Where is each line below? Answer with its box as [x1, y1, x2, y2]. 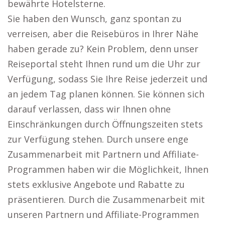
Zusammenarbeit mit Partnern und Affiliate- [8, 148, 199, 160]
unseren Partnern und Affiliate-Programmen [8, 208, 199, 220]
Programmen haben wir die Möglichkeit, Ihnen [8, 163, 208, 175]
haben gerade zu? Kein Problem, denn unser [8, 43, 198, 55]
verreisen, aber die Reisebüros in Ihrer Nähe [8, 28, 198, 40]
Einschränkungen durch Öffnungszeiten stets [8, 118, 203, 130]
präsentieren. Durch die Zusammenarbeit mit [8, 193, 205, 205]
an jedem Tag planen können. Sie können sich [8, 88, 204, 100]
